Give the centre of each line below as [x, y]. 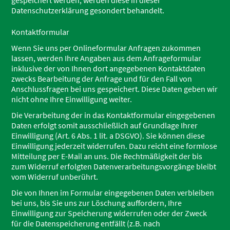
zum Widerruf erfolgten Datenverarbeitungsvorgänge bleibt [114, 166]
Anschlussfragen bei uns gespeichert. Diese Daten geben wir [115, 89]
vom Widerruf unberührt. [55, 177]
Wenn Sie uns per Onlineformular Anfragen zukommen [106, 48]
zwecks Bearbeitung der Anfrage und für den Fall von [102, 79]
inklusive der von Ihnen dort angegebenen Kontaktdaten [109, 68]
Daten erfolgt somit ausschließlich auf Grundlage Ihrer [105, 125]
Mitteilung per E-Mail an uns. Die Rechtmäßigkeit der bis [107, 156]
